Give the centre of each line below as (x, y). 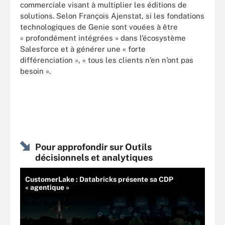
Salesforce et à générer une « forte (83, 49)
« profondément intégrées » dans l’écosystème (103, 38)
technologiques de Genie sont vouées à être (99, 27)
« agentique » (47, 187)
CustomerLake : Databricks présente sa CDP (99, 179)
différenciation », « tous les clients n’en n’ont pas (107, 60)
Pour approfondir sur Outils (93, 147)
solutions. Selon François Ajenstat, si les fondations (112, 16)
